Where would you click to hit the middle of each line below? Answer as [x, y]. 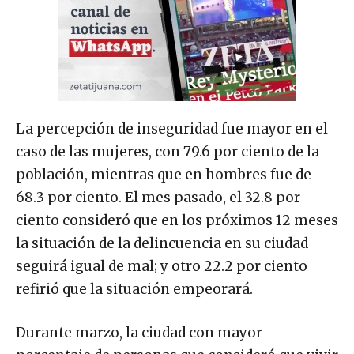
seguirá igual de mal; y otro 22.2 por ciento [162, 267]
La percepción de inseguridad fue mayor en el [172, 129]
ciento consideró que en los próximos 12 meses [177, 221]
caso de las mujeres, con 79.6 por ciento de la [168, 152]
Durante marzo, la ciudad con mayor [139, 333]
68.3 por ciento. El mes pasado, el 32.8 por [158, 198]
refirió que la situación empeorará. [134, 290]
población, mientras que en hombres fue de [164, 175]
